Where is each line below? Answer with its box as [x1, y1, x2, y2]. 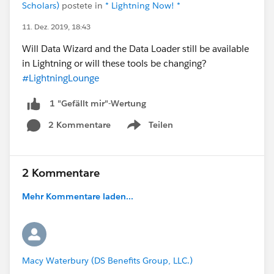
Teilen [149, 119, 173, 130]
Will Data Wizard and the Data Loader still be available [22, 43, 249, 54]
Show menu [124, 125, 174, 137]
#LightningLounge [22, 72, 99, 84]
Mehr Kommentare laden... [22, 190, 133, 202]
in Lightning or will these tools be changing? [22, 57, 207, 69]
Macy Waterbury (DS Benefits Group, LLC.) [22, 254, 193, 266]
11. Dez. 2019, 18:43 [22, 21, 91, 32]
